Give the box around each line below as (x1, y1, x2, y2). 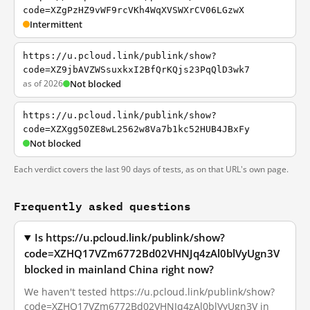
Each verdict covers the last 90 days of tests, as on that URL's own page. (14, 163, 289, 175)
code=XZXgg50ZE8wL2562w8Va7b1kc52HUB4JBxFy (23, 124, 250, 134)
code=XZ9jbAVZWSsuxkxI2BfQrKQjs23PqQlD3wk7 (23, 64, 250, 75)
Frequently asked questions (14, 197, 191, 215)
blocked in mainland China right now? (24, 263, 214, 276)
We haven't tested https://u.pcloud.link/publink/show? (24, 285, 275, 298)
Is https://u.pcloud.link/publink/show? (35, 231, 226, 244)
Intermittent (30, 18, 82, 30)
